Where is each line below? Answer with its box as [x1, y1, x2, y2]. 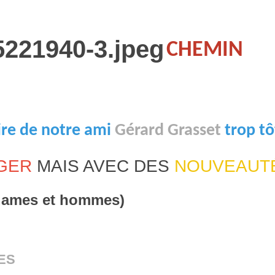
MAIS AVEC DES [32, 157, 174, 176]
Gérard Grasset [115, 122, 221, 140]
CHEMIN [166, 39, 243, 61]
